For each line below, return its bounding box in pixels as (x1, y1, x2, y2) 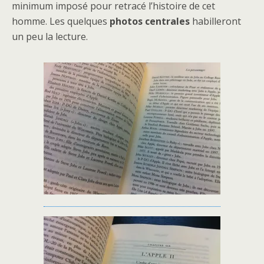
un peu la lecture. (12, 30, 88, 44)
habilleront (190, 15, 241, 28)
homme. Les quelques (12, 15, 110, 28)
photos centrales (110, 15, 190, 28)
